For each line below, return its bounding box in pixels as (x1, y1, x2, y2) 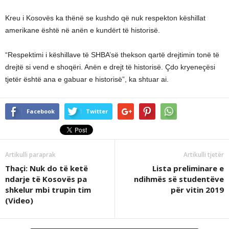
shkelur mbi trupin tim (5, 184, 91, 195)
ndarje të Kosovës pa (5, 173, 87, 184)
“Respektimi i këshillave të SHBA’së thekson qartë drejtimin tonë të (5, 50, 219, 59)
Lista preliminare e (152, 163, 224, 173)
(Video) (5, 195, 33, 205)
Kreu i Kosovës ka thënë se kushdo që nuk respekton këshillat (5, 13, 205, 22)
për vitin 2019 (171, 184, 224, 195)
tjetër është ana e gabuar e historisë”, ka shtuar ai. (5, 75, 169, 83)
